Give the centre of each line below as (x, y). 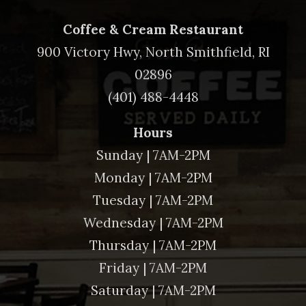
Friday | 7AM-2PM (153, 267)
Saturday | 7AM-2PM (153, 290)
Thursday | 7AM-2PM (153, 245)
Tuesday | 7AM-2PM (153, 200)
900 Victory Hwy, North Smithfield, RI (153, 52)
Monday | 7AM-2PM (153, 177)
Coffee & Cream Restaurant (153, 29)
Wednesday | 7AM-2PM (153, 222)
